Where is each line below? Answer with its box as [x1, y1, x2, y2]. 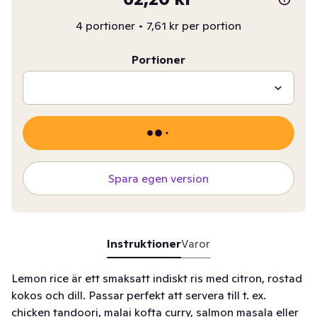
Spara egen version [108, 171, 209, 185]
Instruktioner [106, 236, 181, 250]
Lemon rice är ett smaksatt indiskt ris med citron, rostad [11, 271, 302, 285]
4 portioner [75, 18, 135, 33]
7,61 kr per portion [146, 18, 241, 33]
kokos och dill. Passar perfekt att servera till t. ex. [11, 288, 266, 302]
